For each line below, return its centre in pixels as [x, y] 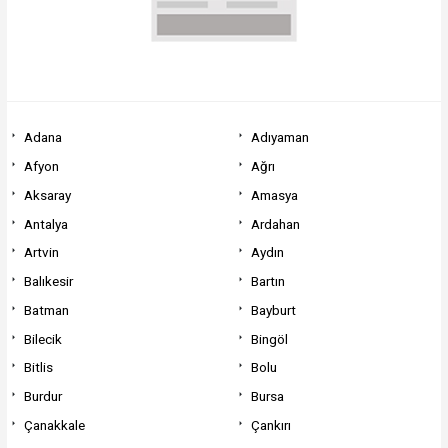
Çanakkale [54, 424]
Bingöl [270, 338]
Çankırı [271, 424]
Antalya [45, 223]
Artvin [41, 252]
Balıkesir [48, 281]
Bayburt [274, 309]
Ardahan [276, 223]
